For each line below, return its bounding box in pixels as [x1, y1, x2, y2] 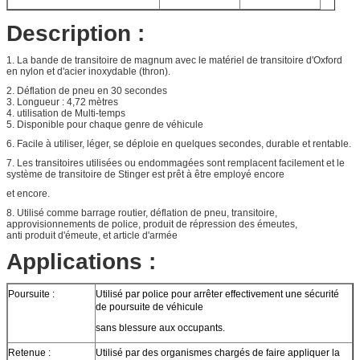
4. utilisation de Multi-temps [6, 108, 125, 119]
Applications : [6, 249, 156, 274]
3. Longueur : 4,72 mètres [6, 96, 118, 108]
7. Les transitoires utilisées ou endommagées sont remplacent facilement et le [6, 157, 345, 169]
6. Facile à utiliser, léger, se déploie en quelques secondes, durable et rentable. [6, 138, 351, 149]
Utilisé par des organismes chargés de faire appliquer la [96, 347, 340, 358]
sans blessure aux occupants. [96, 322, 225, 333]
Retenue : [8, 347, 51, 358]
